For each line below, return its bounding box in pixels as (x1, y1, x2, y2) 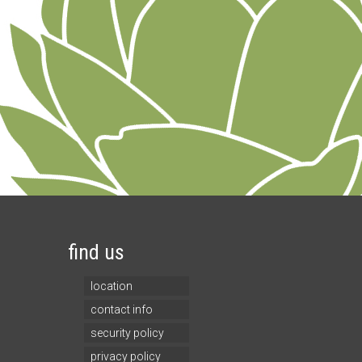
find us (67, 240, 124, 265)
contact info (90, 303, 153, 317)
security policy (90, 326, 164, 340)
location (90, 280, 133, 293)
